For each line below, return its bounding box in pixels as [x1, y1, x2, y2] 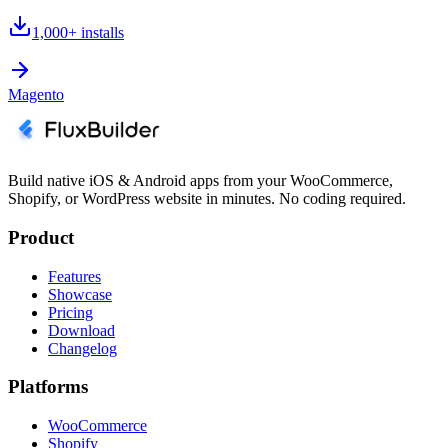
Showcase [48, 285, 112, 303]
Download [48, 321, 115, 339]
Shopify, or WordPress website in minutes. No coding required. [8, 190, 406, 208]
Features [48, 267, 101, 285]
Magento [8, 86, 64, 104]
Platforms [8, 376, 88, 398]
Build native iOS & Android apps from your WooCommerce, [8, 172, 393, 190]
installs [81, 24, 124, 42]
